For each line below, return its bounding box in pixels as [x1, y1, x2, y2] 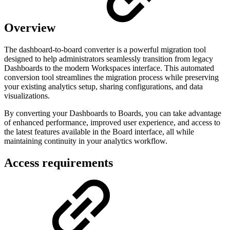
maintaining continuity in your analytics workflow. [4, 136, 167, 145]
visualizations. [4, 91, 50, 100]
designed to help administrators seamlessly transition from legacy [4, 54, 213, 63]
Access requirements [4, 156, 113, 169]
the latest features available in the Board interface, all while [4, 127, 194, 136]
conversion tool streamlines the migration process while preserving [4, 72, 219, 82]
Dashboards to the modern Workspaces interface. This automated [4, 63, 214, 72]
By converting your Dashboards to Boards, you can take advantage [4, 108, 221, 118]
